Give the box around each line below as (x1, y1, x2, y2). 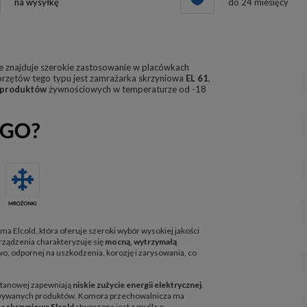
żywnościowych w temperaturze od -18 (47, 84, 206, 95)
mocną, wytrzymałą (105, 236, 177, 247)
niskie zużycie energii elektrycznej (73, 279, 201, 290)
